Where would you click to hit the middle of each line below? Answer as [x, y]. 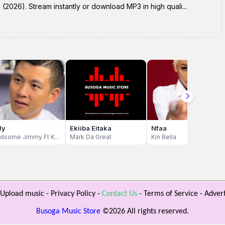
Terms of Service [171, 194]
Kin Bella [164, 137]
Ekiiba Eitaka [91, 128]
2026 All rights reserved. [149, 211]
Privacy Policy [73, 194]
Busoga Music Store [68, 211]
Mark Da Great [91, 137]
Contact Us [119, 194]
